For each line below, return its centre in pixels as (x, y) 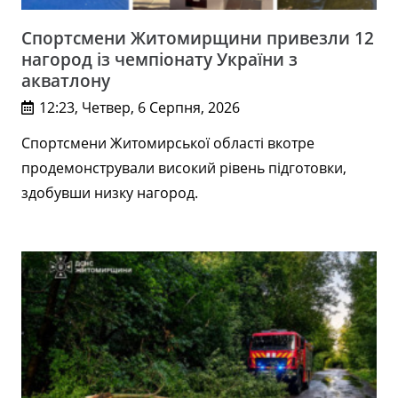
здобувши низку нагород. (110, 192)
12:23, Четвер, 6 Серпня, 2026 (140, 108)
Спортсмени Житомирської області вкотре (168, 143)
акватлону (66, 80)
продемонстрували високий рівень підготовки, (184, 167)
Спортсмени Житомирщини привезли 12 (198, 37)
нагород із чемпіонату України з (159, 59)
